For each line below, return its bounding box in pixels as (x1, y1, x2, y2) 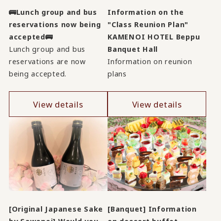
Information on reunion (108, 56, 192, 66)
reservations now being (8, 19, 101, 29)
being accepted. (8, 69, 67, 78)
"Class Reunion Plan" (108, 19, 189, 29)
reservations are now (8, 56, 86, 66)
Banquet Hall (108, 44, 158, 54)
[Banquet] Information (108, 204, 197, 214)
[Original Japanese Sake (8, 204, 104, 214)
